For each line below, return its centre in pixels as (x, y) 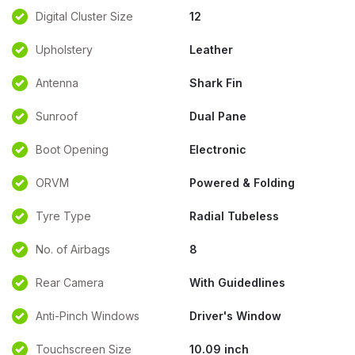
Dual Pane (218, 116)
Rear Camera (70, 282)
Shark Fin (216, 83)
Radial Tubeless (234, 216)
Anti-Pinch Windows (88, 316)
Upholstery (64, 50)
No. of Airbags (73, 249)
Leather (211, 50)
